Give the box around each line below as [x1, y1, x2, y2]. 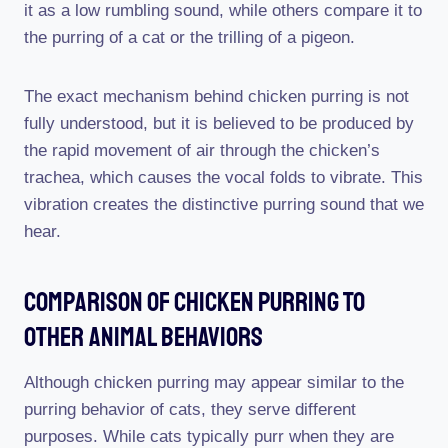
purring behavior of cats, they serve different [24, 399, 356, 419]
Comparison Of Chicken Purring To [24, 285, 365, 319]
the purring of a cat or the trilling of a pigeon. [24, 27, 355, 47]
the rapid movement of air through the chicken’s [24, 140, 380, 160]
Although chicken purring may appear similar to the [24, 372, 404, 392]
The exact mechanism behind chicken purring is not [24, 86, 409, 106]
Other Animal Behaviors [24, 320, 263, 354]
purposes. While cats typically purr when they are [24, 426, 394, 446]
